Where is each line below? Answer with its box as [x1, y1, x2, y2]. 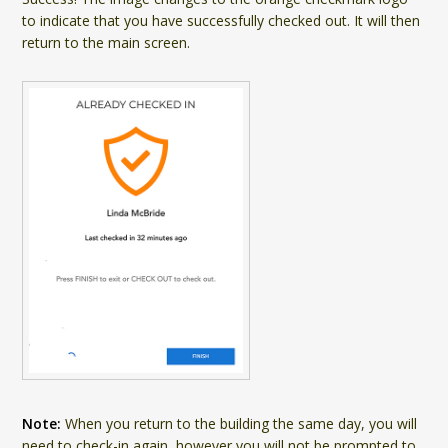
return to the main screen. [22, 32, 191, 52]
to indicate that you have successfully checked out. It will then [22, 10, 421, 30]
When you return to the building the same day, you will [61, 414, 418, 434]
